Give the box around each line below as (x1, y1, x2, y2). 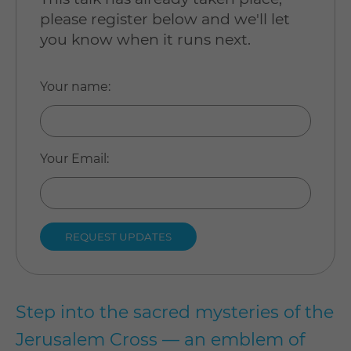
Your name (40, 79, 108, 94)
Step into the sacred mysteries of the (16, 302, 334, 323)
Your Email (40, 151, 107, 166)
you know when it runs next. (40, 31, 251, 49)
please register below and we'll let (40, 10, 290, 28)
